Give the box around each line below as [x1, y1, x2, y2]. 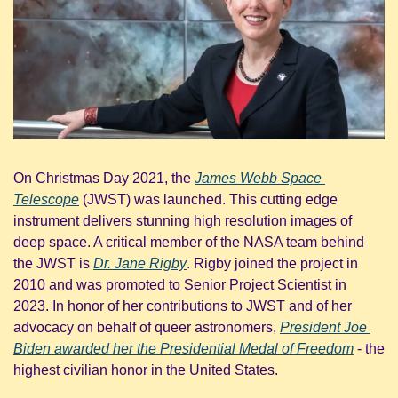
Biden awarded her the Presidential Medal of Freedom [13, 340, 354, 356]
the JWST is [13, 255, 93, 271]
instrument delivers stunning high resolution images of [13, 212, 352, 228]
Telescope [13, 191, 79, 207]
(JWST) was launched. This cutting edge [79, 191, 338, 207]
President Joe [280, 319, 367, 335]
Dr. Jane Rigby [93, 255, 187, 271]
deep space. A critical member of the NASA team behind [13, 234, 364, 250]
